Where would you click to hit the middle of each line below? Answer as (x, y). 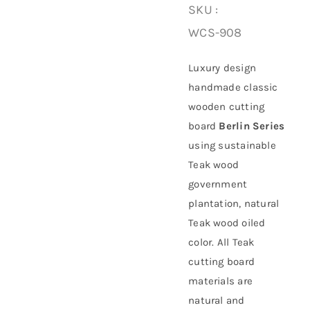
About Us (97, 34)
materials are (221, 281)
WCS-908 (215, 33)
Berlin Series (252, 126)
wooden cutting (227, 107)
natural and (217, 300)
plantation (214, 203)
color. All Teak (221, 242)
